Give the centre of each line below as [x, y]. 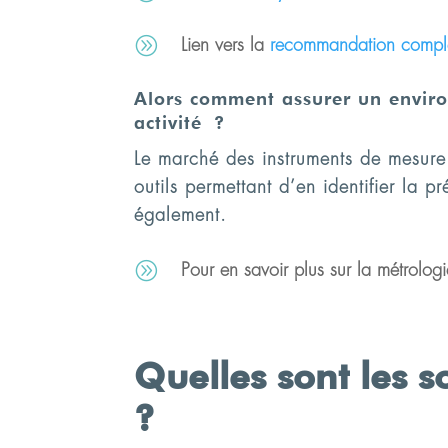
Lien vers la [226, 44]
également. [181, 214]
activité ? [180, 122]
